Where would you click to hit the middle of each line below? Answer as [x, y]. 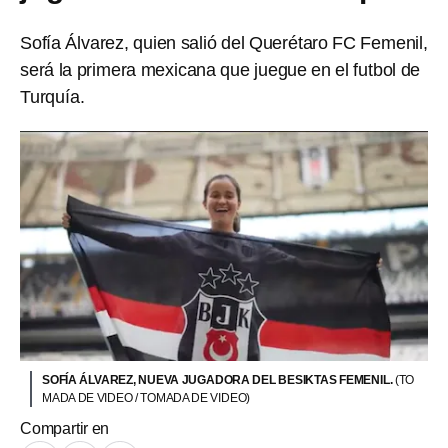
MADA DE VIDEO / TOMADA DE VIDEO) [146, 397]
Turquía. [52, 97]
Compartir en [65, 428]
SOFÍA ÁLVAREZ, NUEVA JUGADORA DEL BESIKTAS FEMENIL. [218, 379]
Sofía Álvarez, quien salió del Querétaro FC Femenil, [224, 43]
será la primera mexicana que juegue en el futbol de [220, 70]
